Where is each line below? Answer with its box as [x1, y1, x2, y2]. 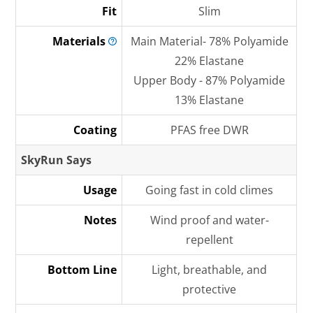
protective [182, 282, 237, 297]
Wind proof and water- [150, 212, 269, 228]
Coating [73, 122, 117, 138]
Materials [52, 34, 109, 49]
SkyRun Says [21, 152, 92, 168]
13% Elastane [175, 92, 245, 108]
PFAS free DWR [170, 122, 249, 138]
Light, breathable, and [152, 262, 268, 277]
